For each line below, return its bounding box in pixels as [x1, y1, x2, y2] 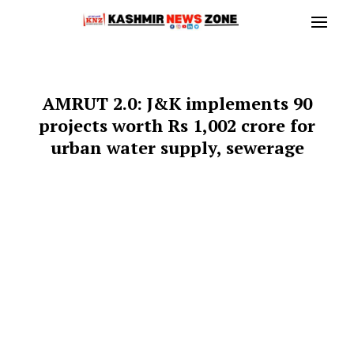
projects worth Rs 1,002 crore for [39, 114, 315, 137]
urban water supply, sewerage [50, 136, 304, 159]
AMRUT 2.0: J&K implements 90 [42, 92, 312, 115]
